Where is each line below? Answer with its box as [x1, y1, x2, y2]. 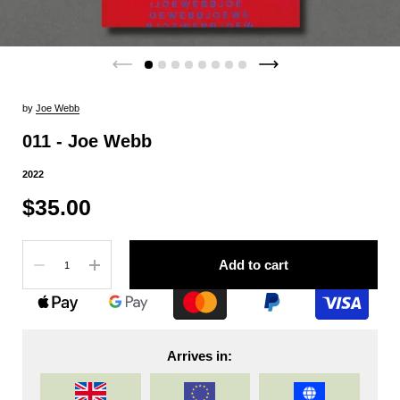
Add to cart [219, 256, 288, 272]
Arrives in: [167, 347, 233, 363]
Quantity [23, 243, 60, 254]
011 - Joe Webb [22, 130, 152, 151]
